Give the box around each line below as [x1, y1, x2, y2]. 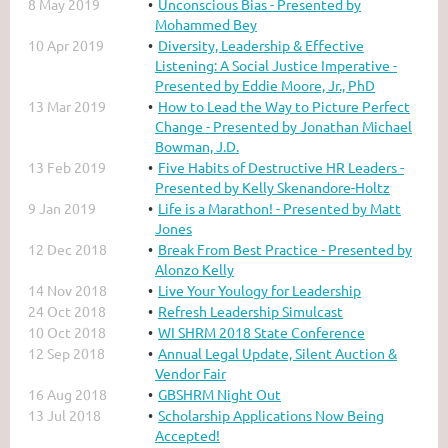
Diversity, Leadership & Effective [158, 35, 364, 54]
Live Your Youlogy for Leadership [158, 280, 361, 299]
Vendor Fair [155, 363, 226, 382]
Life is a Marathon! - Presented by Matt [158, 198, 401, 217]
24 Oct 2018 [28, 301, 106, 320]
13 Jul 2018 [28, 405, 101, 424]
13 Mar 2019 [28, 96, 106, 115]
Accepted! [155, 425, 220, 444]
